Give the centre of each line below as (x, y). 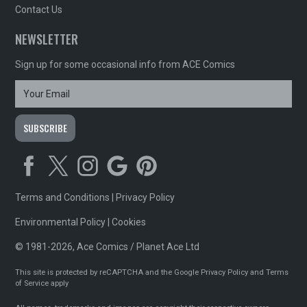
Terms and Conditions (63, 198)
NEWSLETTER (47, 39)
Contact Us (39, 10)
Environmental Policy (61, 222)
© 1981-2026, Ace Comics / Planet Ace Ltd (108, 247)
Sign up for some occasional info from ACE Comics (125, 65)
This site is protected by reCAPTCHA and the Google (108, 273)
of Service (32, 284)
